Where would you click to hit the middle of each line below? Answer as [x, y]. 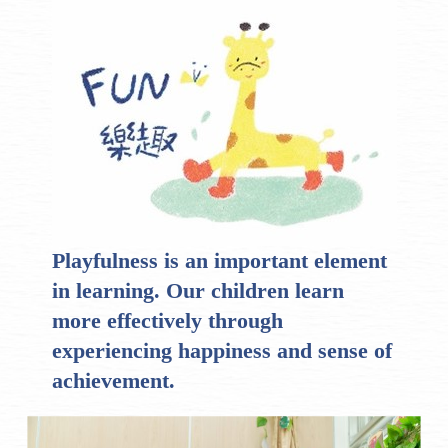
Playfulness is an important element [220, 261]
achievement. [114, 381]
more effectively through [168, 321]
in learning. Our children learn [198, 291]
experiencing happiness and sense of [222, 351]
